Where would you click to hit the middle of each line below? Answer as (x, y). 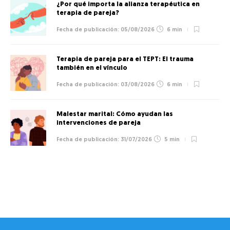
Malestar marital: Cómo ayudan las (115, 114)
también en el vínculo (93, 68)
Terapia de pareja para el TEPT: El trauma (125, 60)
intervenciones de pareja (99, 123)
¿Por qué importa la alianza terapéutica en (128, 5)
